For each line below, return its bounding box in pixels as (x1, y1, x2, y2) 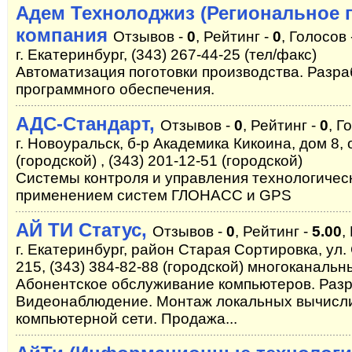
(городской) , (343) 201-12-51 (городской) (16, 152, 302, 169)
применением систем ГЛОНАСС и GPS (16, 187, 291, 203)
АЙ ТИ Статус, (16, 219, 152, 240)
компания (16, 24, 108, 46)
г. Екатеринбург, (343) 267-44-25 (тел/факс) (16, 46, 317, 63)
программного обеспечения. (16, 81, 214, 97)
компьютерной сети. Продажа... (16, 310, 237, 327)
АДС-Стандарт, (16, 113, 160, 134)
